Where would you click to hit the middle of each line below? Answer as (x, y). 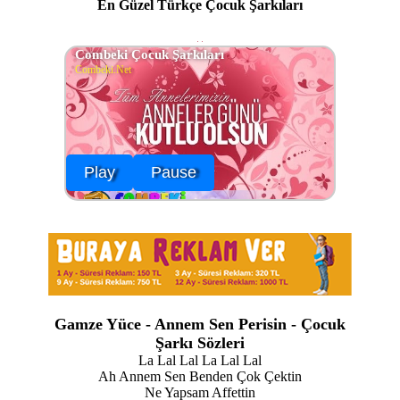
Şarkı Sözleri (200, 343)
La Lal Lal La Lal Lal (200, 361)
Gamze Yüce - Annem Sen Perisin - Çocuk (200, 325)
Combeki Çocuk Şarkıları (150, 55)
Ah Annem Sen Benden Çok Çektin (200, 377)
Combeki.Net (103, 70)
